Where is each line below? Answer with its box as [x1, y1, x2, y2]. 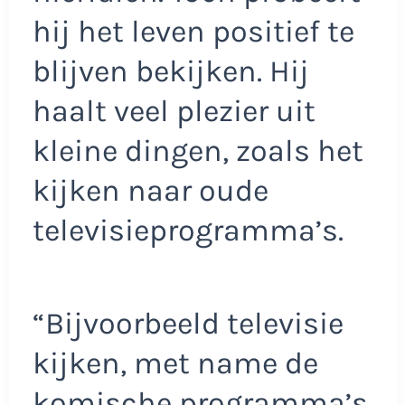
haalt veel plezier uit [32, 92, 316, 129]
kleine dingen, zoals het [32, 132, 363, 169]
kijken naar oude [32, 172, 268, 209]
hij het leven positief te [32, 13, 354, 50]
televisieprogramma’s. [32, 212, 344, 249]
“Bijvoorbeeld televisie [32, 306, 344, 343]
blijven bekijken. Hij [32, 52, 309, 89]
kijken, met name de [32, 345, 318, 382]
